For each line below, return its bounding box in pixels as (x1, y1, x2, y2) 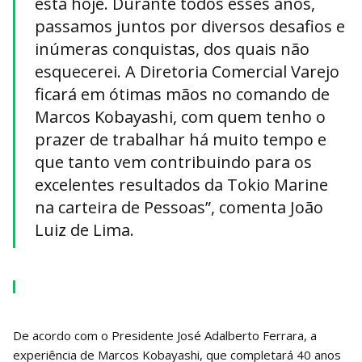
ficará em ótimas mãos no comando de (35, 82, 330, 105)
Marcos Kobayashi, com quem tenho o (35, 105, 326, 128)
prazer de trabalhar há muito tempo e (35, 128, 326, 150)
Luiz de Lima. (35, 218, 134, 241)
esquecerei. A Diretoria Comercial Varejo (35, 60, 339, 82)
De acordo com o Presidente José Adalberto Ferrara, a (13, 326, 317, 343)
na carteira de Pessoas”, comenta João (35, 196, 323, 218)
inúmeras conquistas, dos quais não (35, 37, 309, 60)
